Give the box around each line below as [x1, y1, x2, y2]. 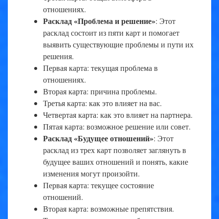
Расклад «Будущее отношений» [43, 132, 153, 144]
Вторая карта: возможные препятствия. [43, 203, 174, 214]
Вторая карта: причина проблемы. [43, 86, 157, 96]
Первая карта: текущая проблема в [43, 62, 158, 73]
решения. [43, 50, 74, 61]
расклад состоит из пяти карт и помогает [43, 27, 179, 38]
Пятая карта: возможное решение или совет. [43, 121, 191, 131]
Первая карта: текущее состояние [43, 179, 154, 190]
